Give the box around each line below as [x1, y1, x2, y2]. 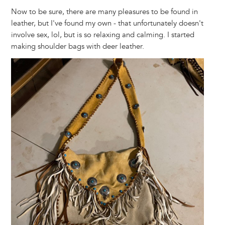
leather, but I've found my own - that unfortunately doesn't [11, 19, 203, 29]
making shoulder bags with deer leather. [11, 42, 144, 52]
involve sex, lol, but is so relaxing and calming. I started [11, 30, 194, 40]
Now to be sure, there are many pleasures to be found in [11, 7, 198, 17]
